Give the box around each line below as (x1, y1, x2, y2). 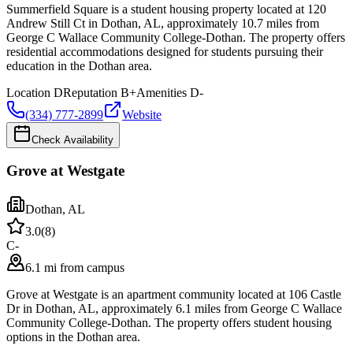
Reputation (63, 85, 117, 99)
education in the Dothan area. (6, 58, 152, 72)
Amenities (136, 85, 187, 99)
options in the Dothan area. (6, 330, 140, 344)
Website (122, 107, 162, 121)
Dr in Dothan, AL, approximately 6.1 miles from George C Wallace (6, 302, 342, 316)
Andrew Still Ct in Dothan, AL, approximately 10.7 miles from (6, 16, 319, 30)
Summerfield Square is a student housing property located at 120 (6, 2, 326, 16)
